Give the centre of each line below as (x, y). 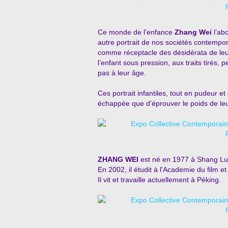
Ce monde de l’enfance (136, 32)
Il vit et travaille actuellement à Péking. (159, 180)
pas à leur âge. (122, 73)
